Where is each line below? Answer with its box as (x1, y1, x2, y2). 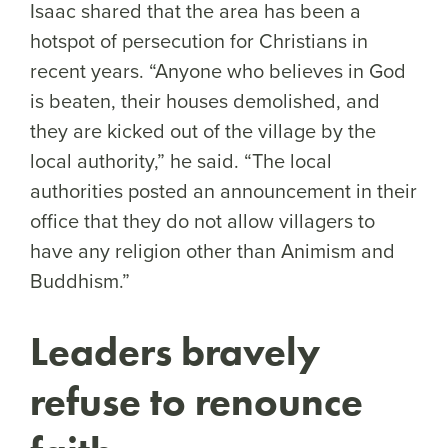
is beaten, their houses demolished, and (30, 86, 380, 116)
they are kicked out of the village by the (30, 116, 376, 146)
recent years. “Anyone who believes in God (30, 56, 406, 86)
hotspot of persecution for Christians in (30, 26, 368, 56)
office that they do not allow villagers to (30, 206, 375, 236)
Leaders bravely (30, 327, 320, 376)
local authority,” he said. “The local (30, 146, 332, 176)
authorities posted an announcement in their (30, 176, 417, 206)
